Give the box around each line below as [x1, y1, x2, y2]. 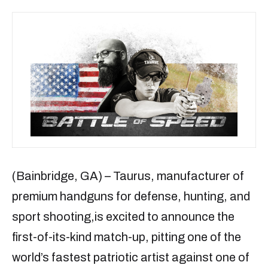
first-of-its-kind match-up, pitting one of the [12, 230, 241, 244]
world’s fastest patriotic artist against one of [12, 251, 249, 264]
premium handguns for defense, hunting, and [12, 190, 250, 203]
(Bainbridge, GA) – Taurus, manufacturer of [12, 169, 244, 183]
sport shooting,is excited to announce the [12, 210, 234, 224]
